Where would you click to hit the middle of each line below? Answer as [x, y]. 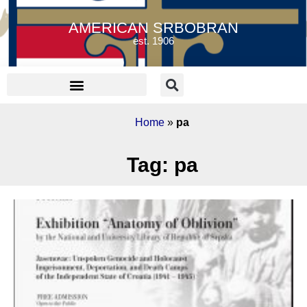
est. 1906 [153, 41]
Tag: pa [162, 164]
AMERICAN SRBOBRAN [153, 28]
